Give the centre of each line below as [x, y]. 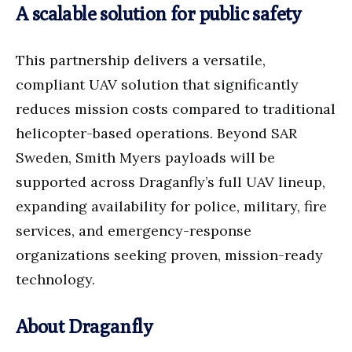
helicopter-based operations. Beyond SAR [156, 133]
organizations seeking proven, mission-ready [169, 255]
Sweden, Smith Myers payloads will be [145, 157]
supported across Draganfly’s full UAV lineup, [170, 181]
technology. [55, 279]
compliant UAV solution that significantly [157, 84]
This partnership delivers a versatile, [141, 60]
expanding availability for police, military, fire [171, 206]
